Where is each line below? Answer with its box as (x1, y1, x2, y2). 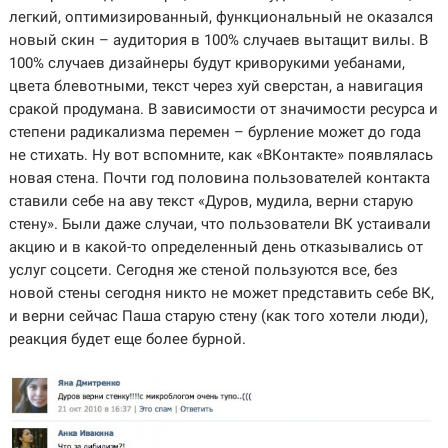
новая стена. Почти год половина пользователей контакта (8, 169, 430, 187)
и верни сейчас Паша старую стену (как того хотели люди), (8, 307, 428, 325)
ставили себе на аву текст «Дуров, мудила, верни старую (8, 192, 413, 210)
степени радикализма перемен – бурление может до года (8, 123, 421, 141)
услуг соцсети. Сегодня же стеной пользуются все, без (8, 261, 398, 279)
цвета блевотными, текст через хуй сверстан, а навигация (8, 77, 423, 95)
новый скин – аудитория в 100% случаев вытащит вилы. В (8, 31, 428, 49)
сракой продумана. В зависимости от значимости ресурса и (8, 100, 438, 118)
